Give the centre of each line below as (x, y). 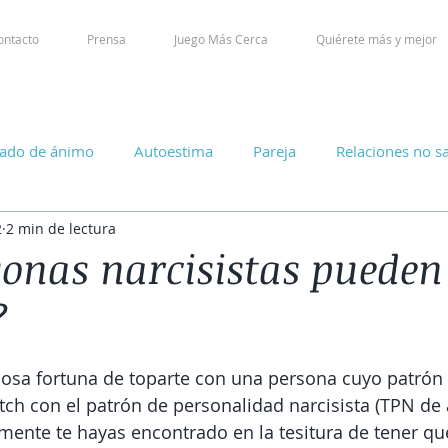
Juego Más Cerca (221, 39)
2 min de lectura (61, 228)
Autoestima (173, 150)
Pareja (274, 150)
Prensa (106, 39)
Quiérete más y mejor (376, 39)
